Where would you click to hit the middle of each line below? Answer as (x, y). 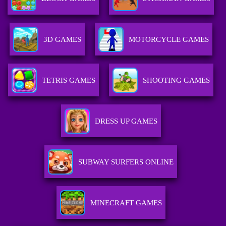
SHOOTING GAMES (177, 80)
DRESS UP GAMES (126, 121)
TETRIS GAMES (69, 80)
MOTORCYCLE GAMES (168, 40)
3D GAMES (62, 40)
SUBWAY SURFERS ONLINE (126, 162)
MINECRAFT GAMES (126, 203)
